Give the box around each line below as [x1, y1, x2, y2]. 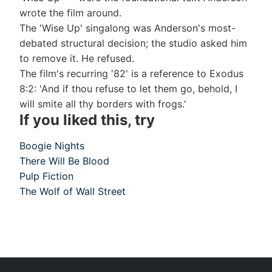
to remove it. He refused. [19, 52, 134, 65]
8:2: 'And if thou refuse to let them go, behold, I [19, 83, 237, 95]
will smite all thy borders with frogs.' [19, 98, 186, 110]
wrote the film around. [19, 7, 121, 19]
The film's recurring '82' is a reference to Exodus [19, 67, 243, 80]
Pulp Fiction [19, 170, 73, 183]
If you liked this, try [19, 111, 155, 129]
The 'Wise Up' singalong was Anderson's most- [19, 22, 236, 35]
